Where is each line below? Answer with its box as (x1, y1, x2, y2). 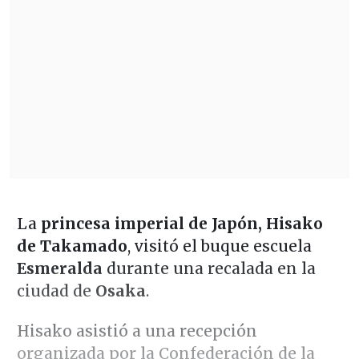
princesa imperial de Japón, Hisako (40, 213, 323, 233)
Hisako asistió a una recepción (16, 321, 257, 341)
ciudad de (16, 280, 95, 301)
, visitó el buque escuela (127, 236, 312, 256)
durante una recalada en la (106, 258, 316, 278)
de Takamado (16, 236, 127, 256)
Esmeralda (16, 258, 107, 278)
